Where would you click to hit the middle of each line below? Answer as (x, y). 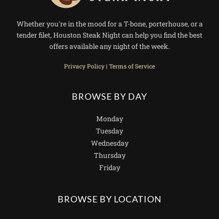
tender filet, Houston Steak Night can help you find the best (109, 35)
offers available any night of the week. (109, 46)
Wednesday (109, 143)
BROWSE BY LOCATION (109, 199)
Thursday (109, 155)
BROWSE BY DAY (109, 97)
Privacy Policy (84, 66)
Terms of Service (132, 66)
